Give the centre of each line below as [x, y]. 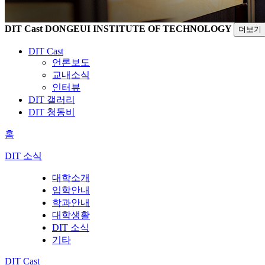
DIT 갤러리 [52, 99]
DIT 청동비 [52, 112]
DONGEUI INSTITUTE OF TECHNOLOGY [138, 28]
